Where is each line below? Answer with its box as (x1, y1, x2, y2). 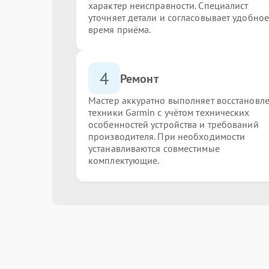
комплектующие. (88, 154, 160, 166)
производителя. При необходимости (88, 130, 246, 142)
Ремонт (120, 70, 159, 86)
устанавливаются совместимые (88, 142, 220, 154)
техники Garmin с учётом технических (88, 106, 250, 118)
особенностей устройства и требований (88, 118, 259, 130)
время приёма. (88, 23, 151, 35)
